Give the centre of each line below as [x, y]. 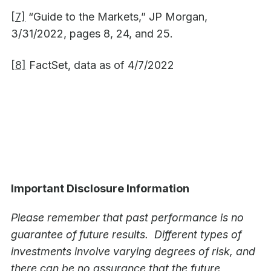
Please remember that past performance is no [127, 218]
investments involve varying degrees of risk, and [133, 252]
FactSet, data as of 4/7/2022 [100, 65]
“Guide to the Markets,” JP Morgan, [116, 17]
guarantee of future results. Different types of [126, 235]
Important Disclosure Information [100, 189]
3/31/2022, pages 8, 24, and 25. [92, 34]
